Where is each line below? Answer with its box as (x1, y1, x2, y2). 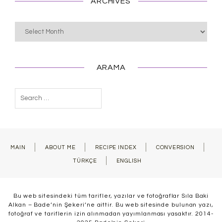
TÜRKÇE (73, 158, 97, 164)
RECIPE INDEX (95, 145, 137, 150)
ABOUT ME (45, 145, 76, 150)
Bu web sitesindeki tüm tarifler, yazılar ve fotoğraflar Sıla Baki (13, 193, 209, 199)
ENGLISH (116, 158, 142, 164)
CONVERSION (156, 145, 195, 150)
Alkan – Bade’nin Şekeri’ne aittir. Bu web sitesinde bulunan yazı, (8, 202, 214, 208)
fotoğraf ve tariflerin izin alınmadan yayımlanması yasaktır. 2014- (8, 211, 214, 217)
